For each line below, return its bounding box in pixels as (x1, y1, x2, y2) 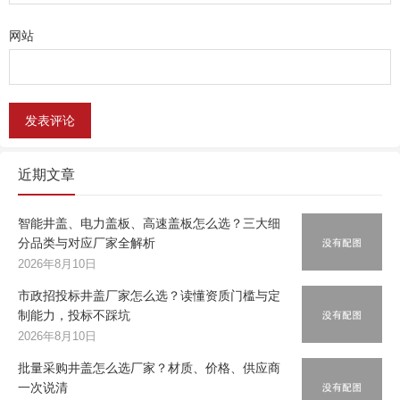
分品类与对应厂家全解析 (18, 236, 155, 251)
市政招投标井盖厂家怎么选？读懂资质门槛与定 (18, 288, 280, 304)
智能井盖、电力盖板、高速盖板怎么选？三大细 (18, 216, 280, 231)
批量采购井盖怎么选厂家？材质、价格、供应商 (18, 361, 280, 376)
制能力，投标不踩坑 (18, 308, 130, 323)
